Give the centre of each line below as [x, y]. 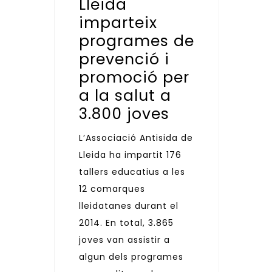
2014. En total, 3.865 [126, 223]
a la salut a [125, 96]
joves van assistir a [124, 240]
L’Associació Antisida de [136, 138]
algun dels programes [131, 257]
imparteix [118, 23]
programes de [137, 41]
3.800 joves [124, 114]
